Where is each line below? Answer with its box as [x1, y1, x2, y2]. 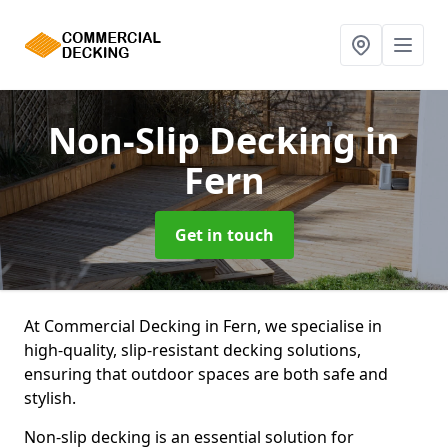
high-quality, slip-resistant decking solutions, [24, 339, 361, 361]
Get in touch [174, 224, 274, 246]
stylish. [24, 387, 76, 409]
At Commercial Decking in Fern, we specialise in [24, 315, 382, 337]
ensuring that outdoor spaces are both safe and [24, 363, 388, 385]
